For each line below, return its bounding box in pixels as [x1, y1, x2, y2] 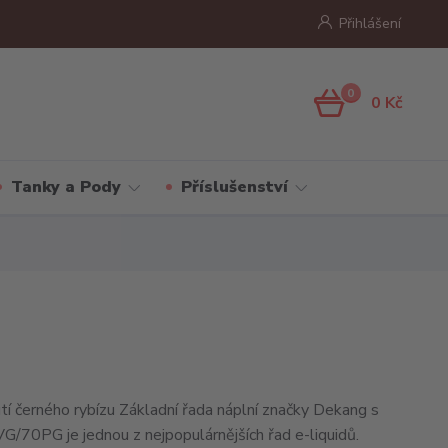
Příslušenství [180, 176, 288, 198]
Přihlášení [338, 14, 401, 33]
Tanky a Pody [10, 176, 121, 198]
